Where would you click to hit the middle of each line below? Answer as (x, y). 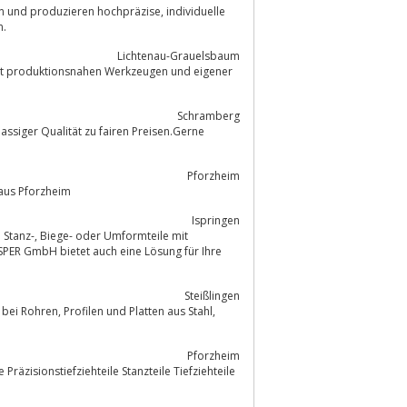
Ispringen (216, 220)
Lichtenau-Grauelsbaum (179, 55)
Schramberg (208, 115)
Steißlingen (212, 295)
